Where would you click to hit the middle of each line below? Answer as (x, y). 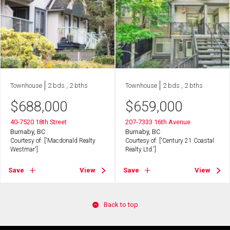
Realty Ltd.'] (141, 149)
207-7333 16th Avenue (158, 122)
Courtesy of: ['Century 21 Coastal (170, 140)
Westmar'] (24, 149)
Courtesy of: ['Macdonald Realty (53, 140)
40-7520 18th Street (39, 122)
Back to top (121, 205)
